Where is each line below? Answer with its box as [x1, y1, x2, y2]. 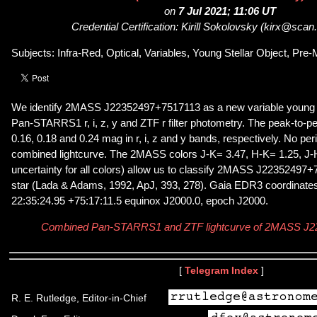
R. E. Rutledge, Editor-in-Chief [11, 292, 146, 304]
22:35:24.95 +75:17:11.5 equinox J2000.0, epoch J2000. [11, 195, 268, 207]
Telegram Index [185, 265, 258, 276]
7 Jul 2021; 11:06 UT [178, 6, 276, 18]
